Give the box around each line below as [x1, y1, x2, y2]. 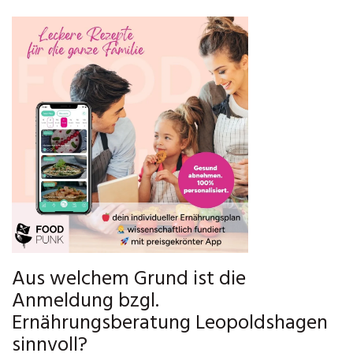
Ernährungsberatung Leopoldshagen [12, 307, 328, 340]
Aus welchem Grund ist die [12, 263, 246, 295]
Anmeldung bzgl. [12, 285, 159, 318]
